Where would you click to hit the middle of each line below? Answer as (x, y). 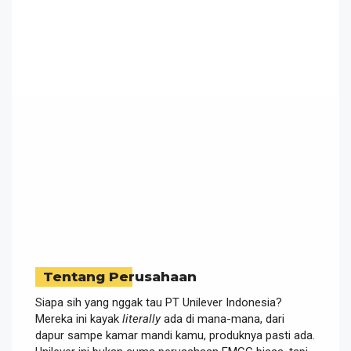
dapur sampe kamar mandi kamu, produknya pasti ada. (175, 335)
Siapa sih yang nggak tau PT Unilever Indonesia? (159, 302)
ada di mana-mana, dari (223, 318)
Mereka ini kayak (79, 318)
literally (141, 318)
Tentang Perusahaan (120, 276)
